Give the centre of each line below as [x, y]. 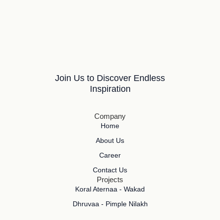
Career [110, 155]
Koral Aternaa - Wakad [110, 189]
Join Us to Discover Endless [110, 78]
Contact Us [110, 170]
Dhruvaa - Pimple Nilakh [110, 204]
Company [110, 116]
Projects [110, 180]
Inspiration [110, 89]
